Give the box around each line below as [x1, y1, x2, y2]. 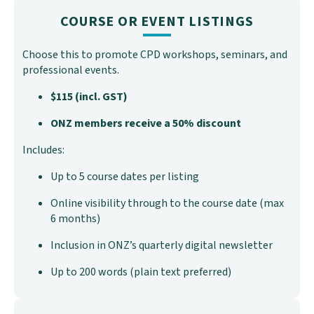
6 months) [50, 211, 101, 227]
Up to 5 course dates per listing [50, 169, 200, 185]
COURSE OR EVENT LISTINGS [60, 12, 254, 32]
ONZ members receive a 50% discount [50, 116, 242, 132]
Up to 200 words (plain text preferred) [50, 264, 232, 280]
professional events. [22, 62, 120, 78]
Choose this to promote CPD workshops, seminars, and [22, 47, 288, 63]
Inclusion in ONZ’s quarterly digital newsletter [50, 238, 273, 254]
